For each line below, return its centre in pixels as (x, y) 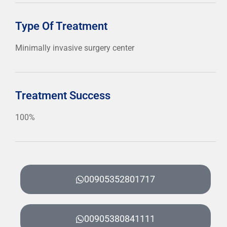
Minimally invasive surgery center (75, 48)
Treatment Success (63, 95)
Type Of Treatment (61, 26)
